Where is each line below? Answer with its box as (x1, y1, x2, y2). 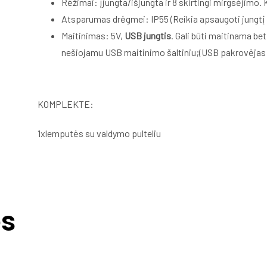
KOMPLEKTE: (38, 98, 94, 110)
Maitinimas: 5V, (61, 29, 125, 41)
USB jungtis (125, 29, 172, 41)
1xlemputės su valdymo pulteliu (38, 127, 162, 139)
